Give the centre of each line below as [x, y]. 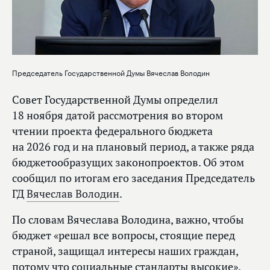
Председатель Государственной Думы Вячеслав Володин [111, 72]
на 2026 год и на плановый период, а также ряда [133, 146]
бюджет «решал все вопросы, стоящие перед [124, 235]
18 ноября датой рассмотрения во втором [118, 115]
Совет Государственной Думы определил [115, 99]
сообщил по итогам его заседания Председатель [133, 178]
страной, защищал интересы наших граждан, [125, 251]
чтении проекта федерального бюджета [112, 131]
